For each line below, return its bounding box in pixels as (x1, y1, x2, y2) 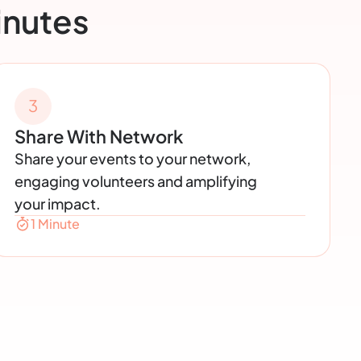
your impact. (15, 193, 102, 213)
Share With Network (15, 124, 184, 147)
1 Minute (31, 214, 81, 232)
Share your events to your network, (15, 148, 251, 168)
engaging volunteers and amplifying (15, 171, 258, 190)
